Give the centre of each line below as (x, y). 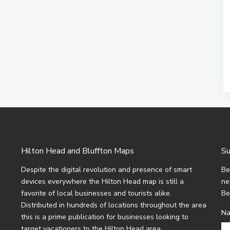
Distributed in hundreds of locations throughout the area (114, 205)
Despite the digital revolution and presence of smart (107, 170)
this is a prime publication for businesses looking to (105, 217)
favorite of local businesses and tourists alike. (96, 194)
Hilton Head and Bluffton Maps (78, 151)
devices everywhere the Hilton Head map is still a (102, 182)
